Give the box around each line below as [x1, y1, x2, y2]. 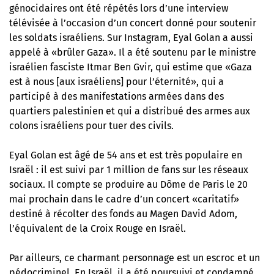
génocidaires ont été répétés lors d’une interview [9, 2, 228, 14]
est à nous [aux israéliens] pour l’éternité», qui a [9, 76, 224, 87]
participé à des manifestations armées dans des [9, 91, 224, 102]
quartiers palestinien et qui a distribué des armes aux [9, 105, 250, 117]
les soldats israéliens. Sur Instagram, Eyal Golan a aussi [9, 32, 253, 43]
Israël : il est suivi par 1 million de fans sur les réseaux [9, 164, 248, 176]
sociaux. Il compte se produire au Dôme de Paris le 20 [9, 179, 248, 190]
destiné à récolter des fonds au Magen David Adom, [9, 208, 237, 220]
